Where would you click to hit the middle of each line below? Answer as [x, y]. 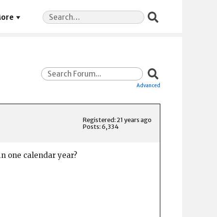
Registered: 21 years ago [117, 119]
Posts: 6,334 [101, 126]
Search [54, 15]
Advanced [148, 86]
